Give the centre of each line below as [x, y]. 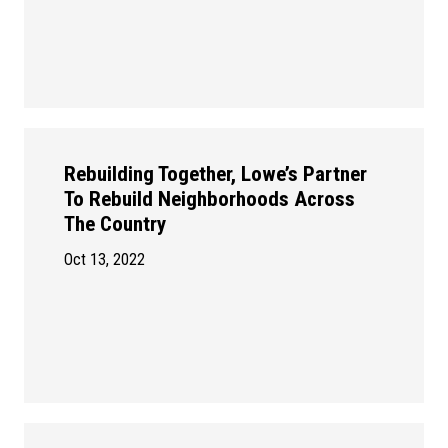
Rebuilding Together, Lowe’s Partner [215, 174]
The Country [115, 224]
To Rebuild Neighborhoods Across [209, 199]
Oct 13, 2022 [104, 260]
